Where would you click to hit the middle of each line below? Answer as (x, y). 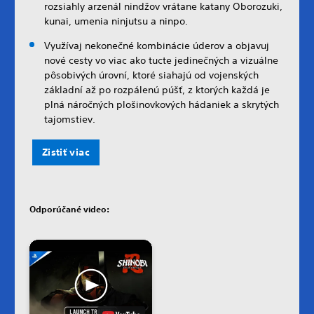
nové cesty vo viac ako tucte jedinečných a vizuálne (161, 60)
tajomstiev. (70, 119)
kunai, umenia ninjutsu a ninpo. (116, 21)
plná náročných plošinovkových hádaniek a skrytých (162, 104)
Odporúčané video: (69, 209)
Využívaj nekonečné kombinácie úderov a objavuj (157, 45)
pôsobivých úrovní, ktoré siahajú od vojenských (151, 75)
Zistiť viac (66, 152)
